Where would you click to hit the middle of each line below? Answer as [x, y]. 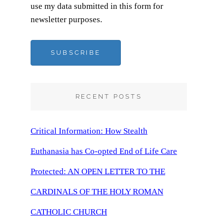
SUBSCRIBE [76, 53]
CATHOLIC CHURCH [69, 212]
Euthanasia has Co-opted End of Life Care [104, 151]
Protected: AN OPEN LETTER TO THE [98, 171]
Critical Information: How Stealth [89, 131]
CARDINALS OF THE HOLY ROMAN [97, 192]
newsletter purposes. [66, 19]
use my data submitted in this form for [97, 6]
